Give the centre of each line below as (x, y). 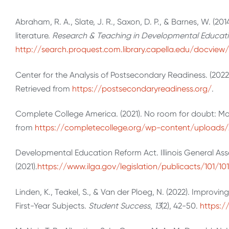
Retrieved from (44, 88)
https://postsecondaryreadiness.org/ (142, 88)
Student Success (119, 205)
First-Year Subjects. (52, 205)
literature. (33, 36)
